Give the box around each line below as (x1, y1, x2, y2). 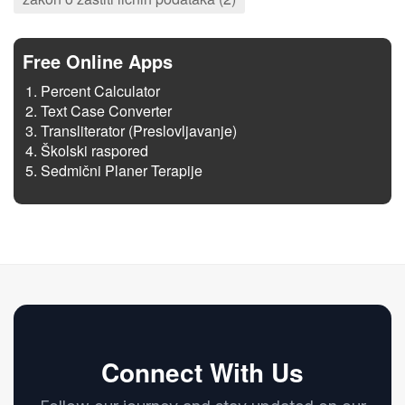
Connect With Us (101, 353, 304, 391)
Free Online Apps (23, 48, 173, 75)
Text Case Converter (41, 100, 172, 122)
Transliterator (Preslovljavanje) (41, 120, 237, 142)
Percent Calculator (41, 80, 160, 102)
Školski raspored (41, 140, 148, 162)
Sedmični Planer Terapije (41, 160, 202, 182)
